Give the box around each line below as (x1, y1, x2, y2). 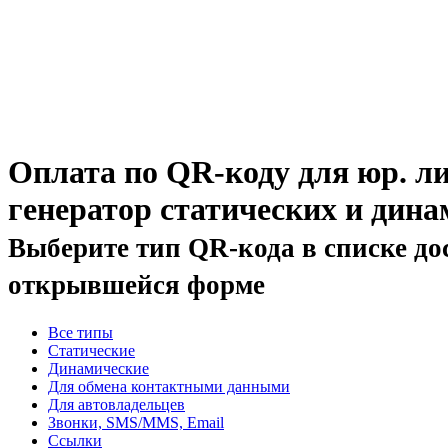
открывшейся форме (8, 270, 265, 301)
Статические (48, 341, 135, 359)
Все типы (48, 323, 113, 341)
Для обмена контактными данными (48, 377, 290, 395)
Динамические (48, 359, 149, 377)
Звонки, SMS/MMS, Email (48, 413, 224, 431)
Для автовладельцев (48, 395, 185, 413)
